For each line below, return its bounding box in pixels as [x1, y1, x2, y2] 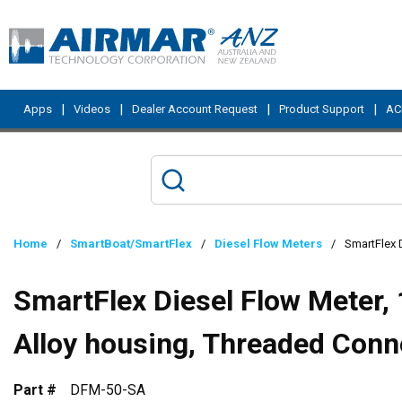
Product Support [279, 102, 364, 116]
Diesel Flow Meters [214, 237, 322, 250]
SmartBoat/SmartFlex [70, 237, 192, 250]
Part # [13, 381, 57, 398]
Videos [74, 102, 110, 116]
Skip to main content [27, 15, 158, 32]
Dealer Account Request [132, 102, 258, 116]
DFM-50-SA [70, 381, 145, 398]
